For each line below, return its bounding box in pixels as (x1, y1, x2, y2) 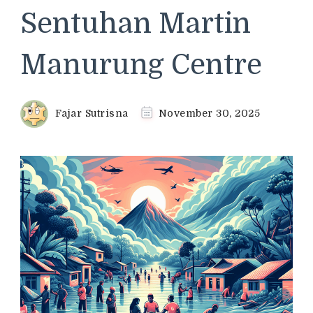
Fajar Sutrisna (54, 107, 129, 119)
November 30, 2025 (158, 107, 260, 119)
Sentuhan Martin (20, 8, 251, 40)
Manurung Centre (20, 49, 262, 81)
